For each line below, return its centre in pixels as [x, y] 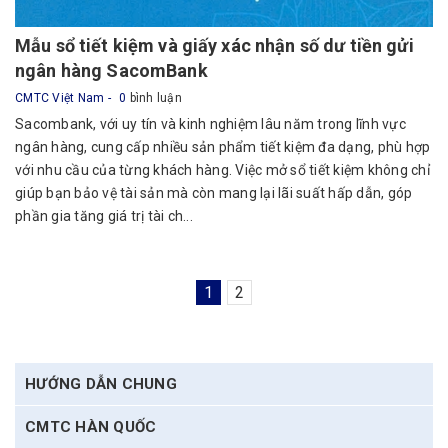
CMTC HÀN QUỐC [91, 427]
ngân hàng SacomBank [111, 70]
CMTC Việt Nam [61, 98]
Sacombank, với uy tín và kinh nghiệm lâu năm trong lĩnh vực [210, 124]
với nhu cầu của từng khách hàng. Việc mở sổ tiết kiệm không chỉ [222, 170]
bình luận [154, 98]
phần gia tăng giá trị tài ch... [104, 216]
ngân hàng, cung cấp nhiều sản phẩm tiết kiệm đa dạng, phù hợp [223, 147]
